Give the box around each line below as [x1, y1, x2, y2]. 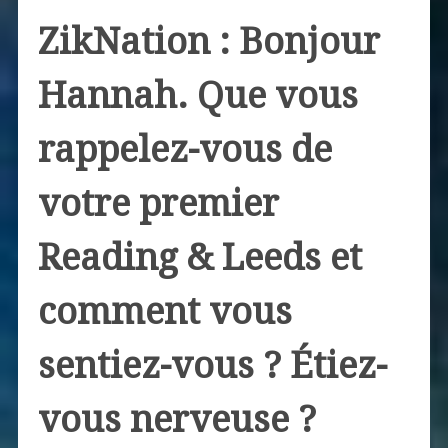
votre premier [37, 182, 279, 226]
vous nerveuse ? [37, 398, 316, 442]
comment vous [37, 290, 292, 334]
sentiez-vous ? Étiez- [37, 344, 387, 388]
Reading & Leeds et [37, 236, 362, 280]
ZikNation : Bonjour [37, 20, 380, 64]
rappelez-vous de [37, 128, 332, 172]
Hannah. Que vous [37, 74, 358, 118]
